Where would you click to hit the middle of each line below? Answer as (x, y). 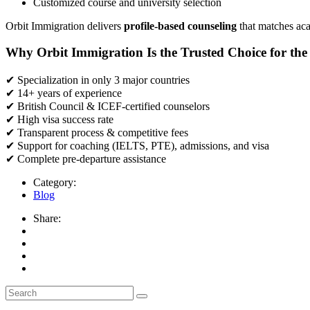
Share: (47, 218)
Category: (55, 182)
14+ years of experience (68, 93)
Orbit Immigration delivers (65, 26)
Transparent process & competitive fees (101, 133)
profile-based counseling (180, 26)
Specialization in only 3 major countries (102, 80)
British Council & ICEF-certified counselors (112, 106)
